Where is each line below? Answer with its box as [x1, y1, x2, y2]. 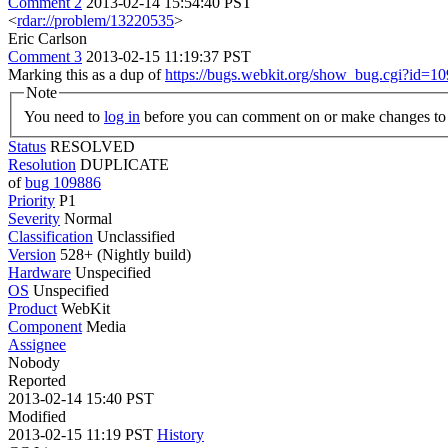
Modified [8, 407, 66, 425]
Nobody [8, 353, 60, 371]
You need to [24, 107, 104, 125]
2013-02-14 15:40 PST [8, 389, 154, 407]
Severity [8, 209, 60, 227]
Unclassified [97, 227, 175, 245]
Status [8, 137, 46, 155]
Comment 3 [8, 48, 82, 65]
